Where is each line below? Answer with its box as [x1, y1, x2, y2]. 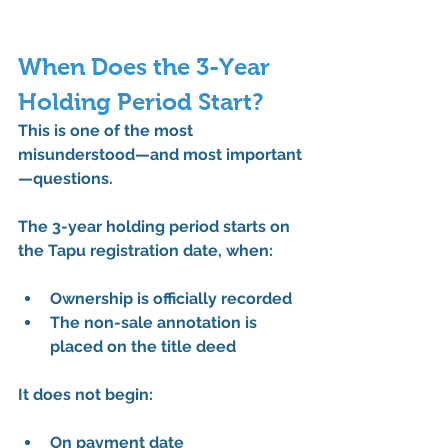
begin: [101, 384, 153, 404]
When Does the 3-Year [18, 52, 276, 80]
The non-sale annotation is [50, 312, 261, 332]
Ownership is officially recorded [50, 288, 292, 308]
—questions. [18, 168, 113, 188]
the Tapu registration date [18, 240, 218, 260]
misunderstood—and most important [18, 144, 302, 164]
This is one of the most [18, 120, 197, 140]
